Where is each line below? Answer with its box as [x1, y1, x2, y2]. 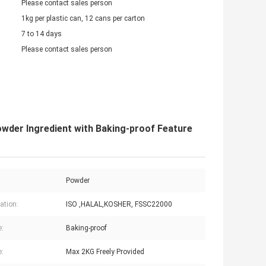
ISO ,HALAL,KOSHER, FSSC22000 [66, 200, 172, 209]
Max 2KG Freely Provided [66, 248, 144, 256]
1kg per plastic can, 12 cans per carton [21, 14, 145, 23]
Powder [66, 176, 90, 185]
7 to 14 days [21, 30, 62, 39]
